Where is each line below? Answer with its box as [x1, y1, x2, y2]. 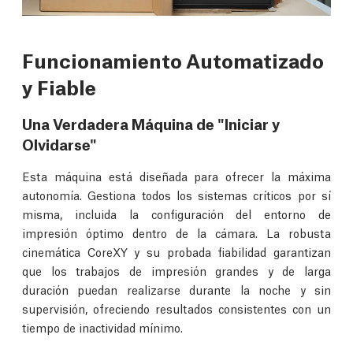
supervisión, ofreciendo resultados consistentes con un [22, 299, 331, 316]
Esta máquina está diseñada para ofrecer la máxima [22, 167, 331, 184]
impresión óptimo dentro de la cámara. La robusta [22, 224, 331, 240]
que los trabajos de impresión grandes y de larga [22, 262, 331, 278]
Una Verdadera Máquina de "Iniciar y [22, 112, 280, 133]
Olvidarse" [22, 132, 97, 154]
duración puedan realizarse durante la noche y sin [22, 281, 331, 297]
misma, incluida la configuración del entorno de [22, 205, 331, 221]
